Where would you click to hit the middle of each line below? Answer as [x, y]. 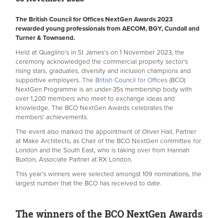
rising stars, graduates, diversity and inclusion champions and [103, 71]
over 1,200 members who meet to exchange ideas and [95, 99]
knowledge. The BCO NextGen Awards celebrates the [94, 108]
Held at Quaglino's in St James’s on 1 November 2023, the [100, 53]
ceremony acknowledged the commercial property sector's [102, 62]
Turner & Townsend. [45, 38]
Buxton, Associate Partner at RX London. [74, 160]
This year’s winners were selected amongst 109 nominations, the [109, 174]
